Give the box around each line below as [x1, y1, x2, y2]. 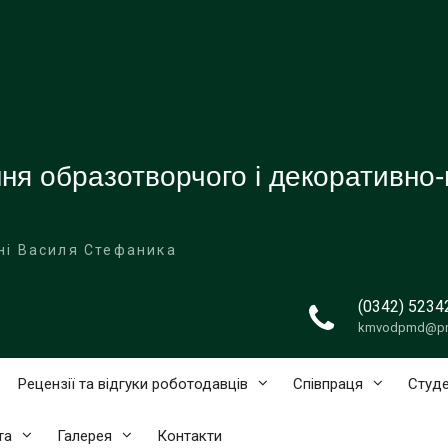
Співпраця [293, 375, 363, 393]
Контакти [157, 427, 222, 445]
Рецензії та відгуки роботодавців [18, 375, 248, 393]
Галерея [57, 427, 112, 445]
